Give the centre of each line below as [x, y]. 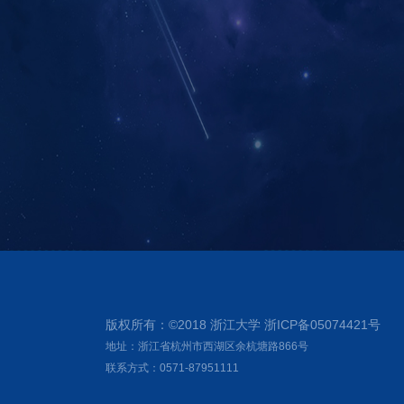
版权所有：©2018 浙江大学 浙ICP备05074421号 [243, 325]
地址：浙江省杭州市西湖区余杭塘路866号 [207, 346]
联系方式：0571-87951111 [172, 368]
